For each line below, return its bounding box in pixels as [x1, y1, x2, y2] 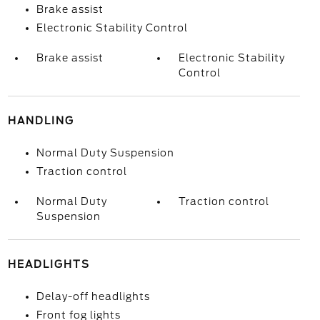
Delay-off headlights [36, 291, 150, 302]
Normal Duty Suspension [36, 147, 174, 159]
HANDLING [7, 115, 74, 126]
